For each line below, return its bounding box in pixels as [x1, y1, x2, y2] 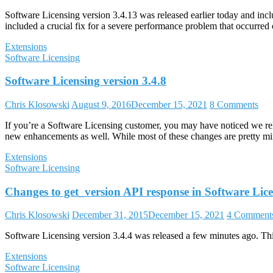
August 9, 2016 [71, 99, 131, 110]
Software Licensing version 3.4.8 [5, 74, 166, 88]
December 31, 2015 [72, 210, 148, 221]
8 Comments [210, 99, 258, 110]
